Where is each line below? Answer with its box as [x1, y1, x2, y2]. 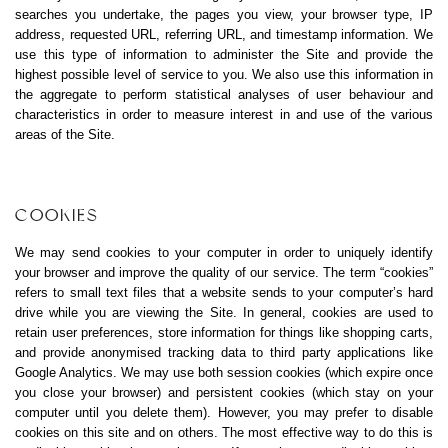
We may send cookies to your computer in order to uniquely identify [15, 244, 433, 260]
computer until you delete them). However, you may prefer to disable [15, 404, 433, 420]
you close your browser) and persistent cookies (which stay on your [15, 384, 433, 400]
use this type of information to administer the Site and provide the [15, 46, 433, 62]
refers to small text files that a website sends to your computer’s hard [15, 284, 433, 300]
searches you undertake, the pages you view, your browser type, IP [15, 6, 433, 22]
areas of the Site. [15, 126, 115, 142]
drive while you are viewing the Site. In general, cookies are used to [15, 304, 433, 320]
